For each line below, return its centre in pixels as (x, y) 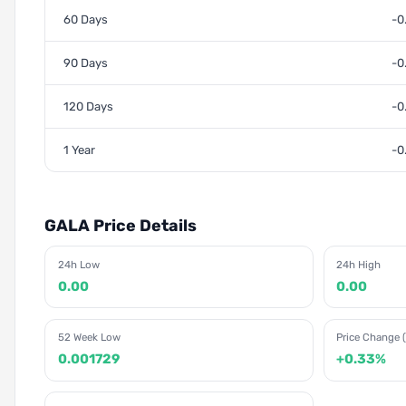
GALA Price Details (121, 226)
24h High (359, 265)
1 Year (79, 150)
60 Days (86, 20)
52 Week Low (89, 338)
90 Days (86, 63)
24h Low (78, 265)
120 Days (88, 107)
